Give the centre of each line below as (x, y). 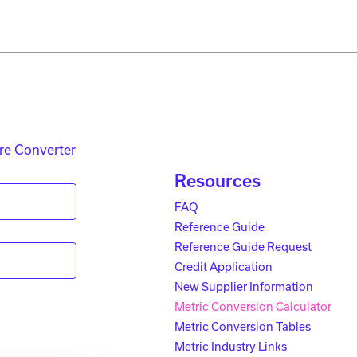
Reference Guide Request (243, 247)
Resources (218, 181)
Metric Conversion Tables (243, 326)
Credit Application (224, 267)
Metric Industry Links (231, 346)
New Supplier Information (244, 286)
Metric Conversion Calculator (253, 306)
